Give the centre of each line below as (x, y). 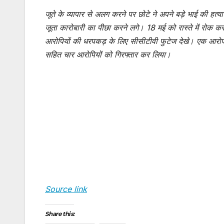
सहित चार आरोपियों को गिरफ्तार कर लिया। (108, 55)
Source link (66, 189)
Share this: (60, 214)
